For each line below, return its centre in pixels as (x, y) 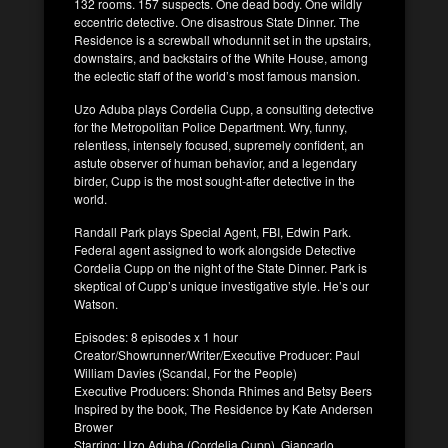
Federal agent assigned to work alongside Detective (215, 250)
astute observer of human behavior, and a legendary (215, 163)
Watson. (96, 304)
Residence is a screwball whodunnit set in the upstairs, (222, 40)
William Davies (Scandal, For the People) (185, 373)
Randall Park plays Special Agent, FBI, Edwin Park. (212, 232)
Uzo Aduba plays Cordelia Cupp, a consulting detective (224, 109)
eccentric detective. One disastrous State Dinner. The (217, 22)
